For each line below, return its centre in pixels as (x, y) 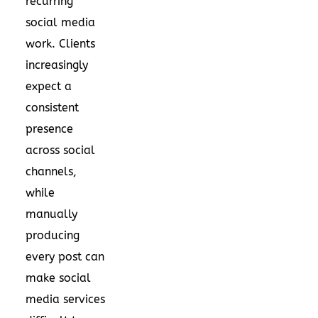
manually (51, 214)
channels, (51, 171)
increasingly (57, 65)
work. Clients (60, 43)
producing (53, 235)
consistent (52, 107)
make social (58, 278)
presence (49, 128)
